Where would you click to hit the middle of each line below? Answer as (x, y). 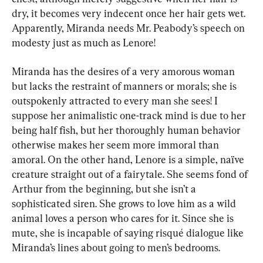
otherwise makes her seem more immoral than (117, 145)
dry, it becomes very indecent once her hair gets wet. (130, 14)
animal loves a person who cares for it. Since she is (124, 218)
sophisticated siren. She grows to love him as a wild (125, 204)
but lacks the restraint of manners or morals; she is (125, 86)
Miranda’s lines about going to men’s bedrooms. (116, 248)
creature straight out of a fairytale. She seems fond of (131, 174)
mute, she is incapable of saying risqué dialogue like (129, 233)
